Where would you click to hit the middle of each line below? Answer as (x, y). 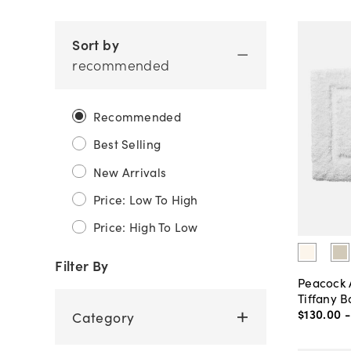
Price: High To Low (145, 227)
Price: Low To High (145, 199)
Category (103, 317)
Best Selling (127, 144)
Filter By (82, 265)
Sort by (96, 45)
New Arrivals (130, 171)
